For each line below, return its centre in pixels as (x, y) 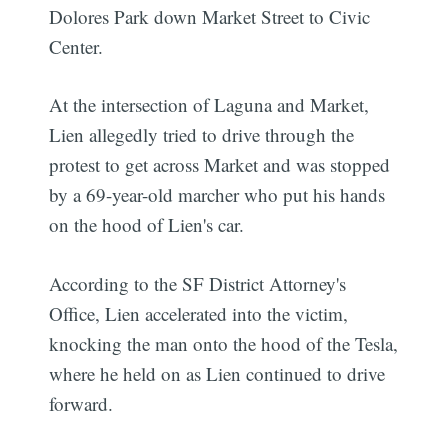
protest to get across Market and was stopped (220, 165)
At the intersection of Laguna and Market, (209, 105)
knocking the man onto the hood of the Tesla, (224, 343)
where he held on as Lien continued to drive (217, 373)
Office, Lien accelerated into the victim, (199, 313)
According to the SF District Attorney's (198, 283)
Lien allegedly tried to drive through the (202, 135)
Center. (76, 46)
